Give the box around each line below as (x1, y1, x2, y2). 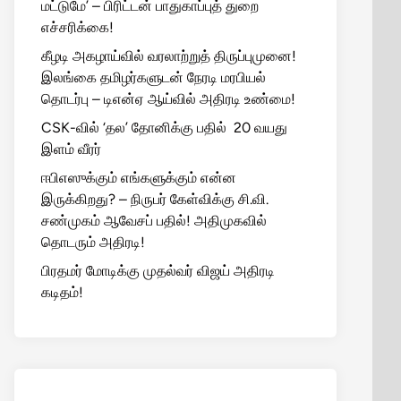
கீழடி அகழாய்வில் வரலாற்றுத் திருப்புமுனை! (41, 47, 296, 64)
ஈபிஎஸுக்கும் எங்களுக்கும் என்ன (41, 169, 236, 186)
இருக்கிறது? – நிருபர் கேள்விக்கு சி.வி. (41, 191, 269, 208)
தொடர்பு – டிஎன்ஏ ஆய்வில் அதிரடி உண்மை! (41, 90, 295, 107)
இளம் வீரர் (41, 141, 105, 158)
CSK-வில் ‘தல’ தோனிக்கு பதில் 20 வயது (41, 119, 287, 136)
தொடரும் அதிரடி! (41, 234, 145, 251)
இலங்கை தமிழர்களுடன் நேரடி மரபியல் (41, 69, 266, 86)
